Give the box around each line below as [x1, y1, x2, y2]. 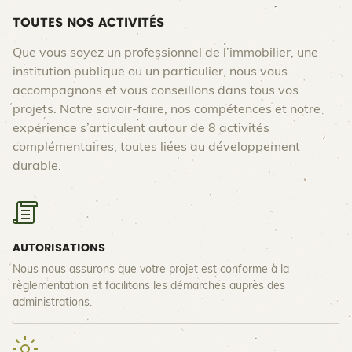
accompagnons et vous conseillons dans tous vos [13, 83, 299, 97]
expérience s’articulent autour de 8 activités [13, 121, 269, 134]
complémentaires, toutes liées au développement [13, 140, 300, 153]
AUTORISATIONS [13, 242, 105, 254]
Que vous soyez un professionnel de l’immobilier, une [13, 46, 318, 59]
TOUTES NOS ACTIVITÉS [13, 16, 164, 29]
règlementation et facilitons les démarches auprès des [13, 280, 285, 291]
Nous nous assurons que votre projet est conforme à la [13, 263, 289, 275]
